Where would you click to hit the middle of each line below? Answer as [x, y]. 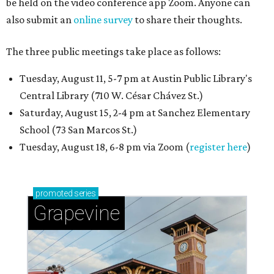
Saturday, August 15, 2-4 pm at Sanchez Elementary [135, 113]
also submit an [40, 20]
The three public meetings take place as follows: [113, 51]
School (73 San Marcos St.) [78, 130]
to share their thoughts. [187, 20]
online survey [103, 20]
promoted [54, 193]
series [84, 193]
